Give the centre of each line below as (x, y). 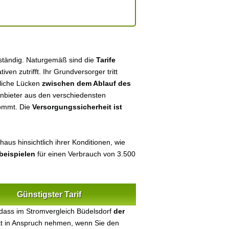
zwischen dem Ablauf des (86, 83)
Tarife (106, 60)
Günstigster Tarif (49, 194)
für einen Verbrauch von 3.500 (85, 154)
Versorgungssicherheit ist (77, 107)
